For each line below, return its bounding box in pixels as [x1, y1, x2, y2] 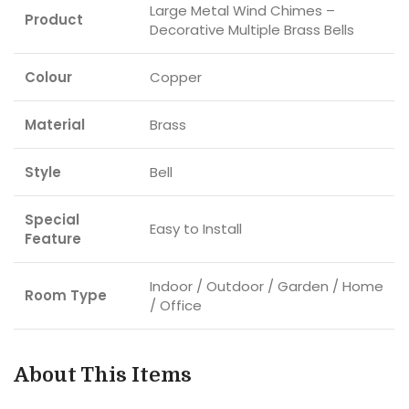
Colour [25, 68, 72, 88]
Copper [150, 68, 202, 88]
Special [25, 210, 79, 230]
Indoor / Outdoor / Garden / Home [150, 277, 383, 297]
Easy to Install [150, 219, 242, 239]
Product [25, 10, 83, 30]
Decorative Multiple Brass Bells [150, 20, 354, 40]
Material [25, 115, 85, 135]
